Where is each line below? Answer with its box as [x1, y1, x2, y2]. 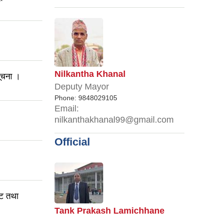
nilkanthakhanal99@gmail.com [54, 115, 174, 125]
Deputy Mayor [54, 82, 109, 92]
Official [54, 136, 90, 148]
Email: [54, 104, 79, 114]
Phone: [54, 94, 78, 102]
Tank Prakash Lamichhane [54, 206, 164, 216]
